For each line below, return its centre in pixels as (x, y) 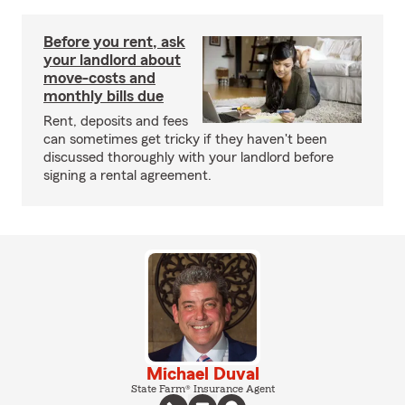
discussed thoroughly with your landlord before (188, 157)
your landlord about (112, 60)
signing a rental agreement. (127, 175)
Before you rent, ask (114, 42)
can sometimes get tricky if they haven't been (185, 139)
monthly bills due (104, 96)
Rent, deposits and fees (116, 121)
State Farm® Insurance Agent (202, 389)
